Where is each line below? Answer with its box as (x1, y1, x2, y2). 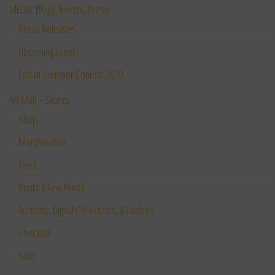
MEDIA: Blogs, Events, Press (9, 2, 109, 17)
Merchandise (18, 134, 66, 150)
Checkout (18, 225, 52, 241)
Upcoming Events (18, 44, 79, 60)
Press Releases (18, 21, 76, 37)
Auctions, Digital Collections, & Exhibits (18, 203, 153, 218)
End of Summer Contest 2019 (18, 67, 123, 82)
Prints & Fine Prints (18, 180, 85, 195)
